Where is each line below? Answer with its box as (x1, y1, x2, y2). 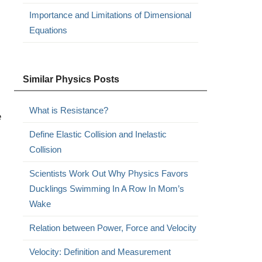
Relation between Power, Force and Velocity (29, 223, 196, 233)
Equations (29, 25, 67, 35)
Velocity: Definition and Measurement (29, 247, 171, 257)
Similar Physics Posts (22, 74, 119, 84)
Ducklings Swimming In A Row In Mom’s (29, 184, 184, 194)
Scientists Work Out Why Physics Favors (29, 168, 188, 178)
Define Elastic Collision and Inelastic (29, 129, 167, 139)
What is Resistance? (29, 105, 108, 115)
